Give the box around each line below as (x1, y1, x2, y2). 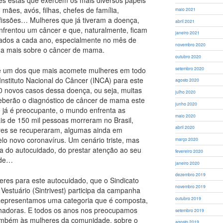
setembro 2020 (175, 65, 205, 71)
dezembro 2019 (175, 171, 206, 178)
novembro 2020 (175, 41, 206, 48)
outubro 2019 (175, 195, 202, 201)
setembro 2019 (175, 207, 205, 213)
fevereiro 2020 (175, 147, 204, 154)
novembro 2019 (175, 183, 206, 190)
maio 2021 (175, 5, 196, 12)
